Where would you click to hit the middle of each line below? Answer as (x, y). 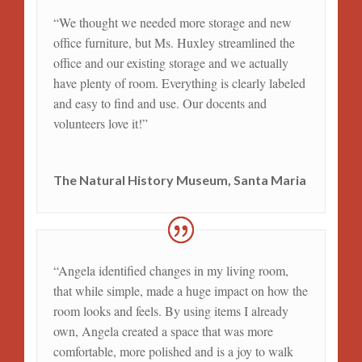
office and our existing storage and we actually (170, 62)
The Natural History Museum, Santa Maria (179, 179)
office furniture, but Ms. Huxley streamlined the (174, 42)
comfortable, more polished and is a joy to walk (173, 351)
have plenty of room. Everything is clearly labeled (179, 82)
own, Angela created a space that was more (163, 330)
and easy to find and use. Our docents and (160, 103)
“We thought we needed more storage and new (172, 22)
